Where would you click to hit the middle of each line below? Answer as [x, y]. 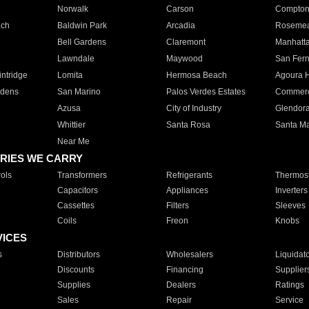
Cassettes [76, 206]
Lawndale [76, 59]
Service [289, 300]
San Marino [79, 92]
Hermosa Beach [196, 75]
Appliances [187, 190]
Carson [180, 9]
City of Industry [193, 108]
